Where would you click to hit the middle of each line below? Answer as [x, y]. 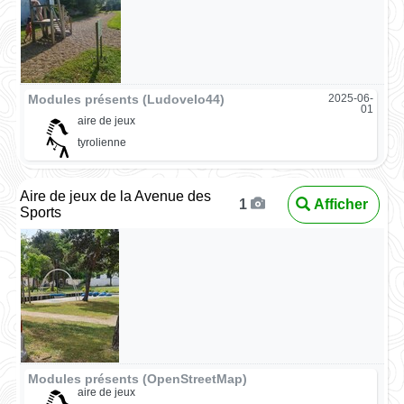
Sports [41, 212]
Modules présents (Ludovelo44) [127, 100]
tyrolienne [101, 142]
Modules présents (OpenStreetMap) [138, 379]
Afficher [340, 204]
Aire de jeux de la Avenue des [116, 196]
